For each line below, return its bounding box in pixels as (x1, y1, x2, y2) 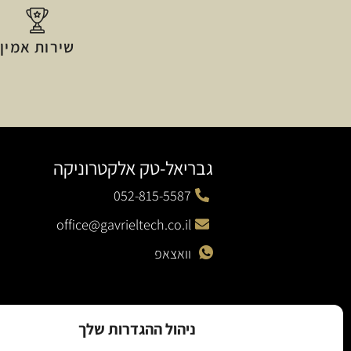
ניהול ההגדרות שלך (78, 318, 196, 339)
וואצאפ (154, 244, 192, 262)
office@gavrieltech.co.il (56, 215, 192, 233)
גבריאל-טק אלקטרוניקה (52, 154, 213, 180)
